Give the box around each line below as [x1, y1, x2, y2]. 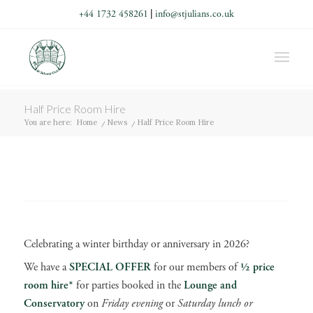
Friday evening [101, 296, 166, 312]
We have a [23, 260, 69, 275]
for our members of [150, 260, 240, 275]
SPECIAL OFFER [68, 260, 151, 275]
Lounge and [183, 278, 237, 293]
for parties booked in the [75, 278, 184, 293]
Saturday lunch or [177, 296, 252, 312]
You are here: [24, 117, 72, 127]
